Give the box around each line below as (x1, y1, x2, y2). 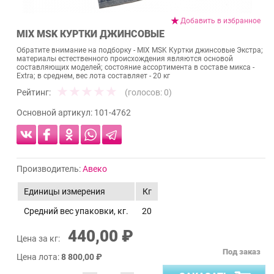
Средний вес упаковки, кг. (24, 206, 128, 217)
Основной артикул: (17, 108, 94, 118)
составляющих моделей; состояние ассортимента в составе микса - (17, 63, 254, 72)
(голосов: (125, 87, 164, 98)
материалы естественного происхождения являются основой (17, 54, 233, 64)
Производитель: (17, 164, 83, 174)
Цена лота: (17, 252, 61, 262)
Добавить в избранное (180, 17, 261, 25)
